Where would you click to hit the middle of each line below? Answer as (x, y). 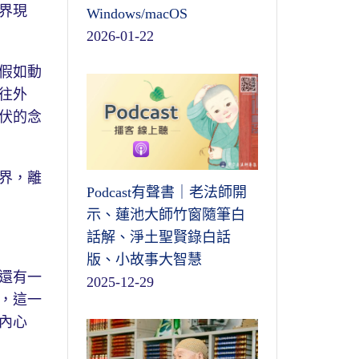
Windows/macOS (137, 14)
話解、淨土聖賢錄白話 (158, 237)
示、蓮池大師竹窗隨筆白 (165, 214)
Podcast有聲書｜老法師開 (166, 192)
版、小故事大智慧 (144, 259)
